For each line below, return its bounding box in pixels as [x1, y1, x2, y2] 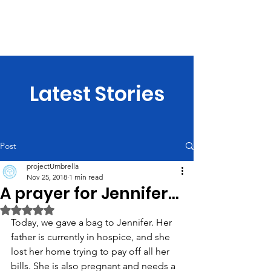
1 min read [69, 172, 103, 181]
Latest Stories [29, 80, 165, 108]
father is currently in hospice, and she [11, 231, 172, 243]
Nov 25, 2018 [27, 172, 67, 181]
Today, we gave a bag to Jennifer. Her [11, 217, 174, 228]
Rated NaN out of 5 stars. [27, 204, 123, 215]
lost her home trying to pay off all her [11, 246, 172, 257]
